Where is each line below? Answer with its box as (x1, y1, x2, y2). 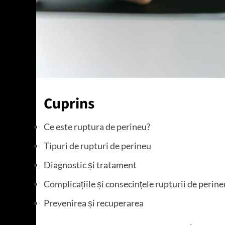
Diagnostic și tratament (44, 159, 137, 171)
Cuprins (44, 93, 94, 115)
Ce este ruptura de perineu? (44, 121, 150, 133)
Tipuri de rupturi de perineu (44, 140, 151, 152)
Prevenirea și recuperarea (44, 197, 144, 209)
